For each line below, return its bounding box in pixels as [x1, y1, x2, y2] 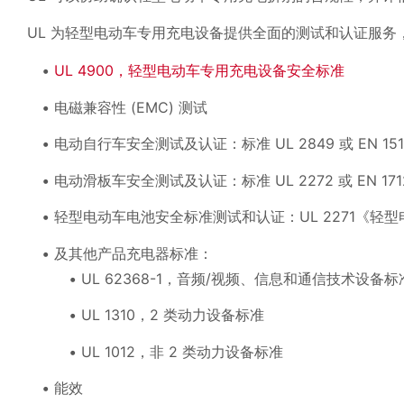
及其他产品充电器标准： [54, 243, 213, 262]
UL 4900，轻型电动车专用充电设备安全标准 [54, 61, 344, 80]
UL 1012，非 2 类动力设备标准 [81, 342, 283, 361]
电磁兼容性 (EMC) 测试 [54, 97, 207, 116]
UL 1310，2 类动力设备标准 [81, 306, 264, 325]
